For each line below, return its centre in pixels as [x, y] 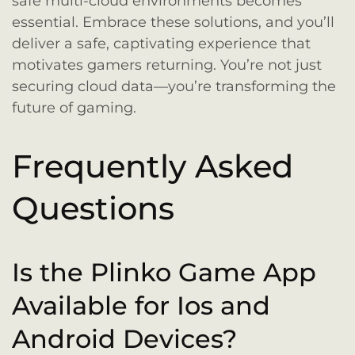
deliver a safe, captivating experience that [161, 44]
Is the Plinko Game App [164, 272]
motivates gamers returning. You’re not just [167, 65]
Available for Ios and [141, 305]
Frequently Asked [153, 166]
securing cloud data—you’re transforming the [174, 87]
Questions [93, 208]
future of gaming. [74, 108]
